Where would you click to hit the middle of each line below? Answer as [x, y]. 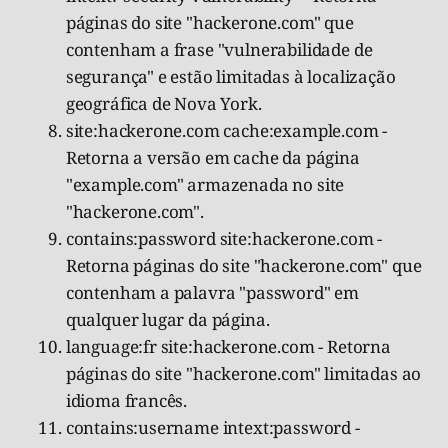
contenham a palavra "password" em [212, 292]
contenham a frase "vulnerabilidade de [219, 49]
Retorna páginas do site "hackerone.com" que [243, 265]
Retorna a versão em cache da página [212, 157]
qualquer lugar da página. [167, 319]
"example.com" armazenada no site [205, 184]
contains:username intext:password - [212, 427]
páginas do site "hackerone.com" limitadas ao [243, 373]
